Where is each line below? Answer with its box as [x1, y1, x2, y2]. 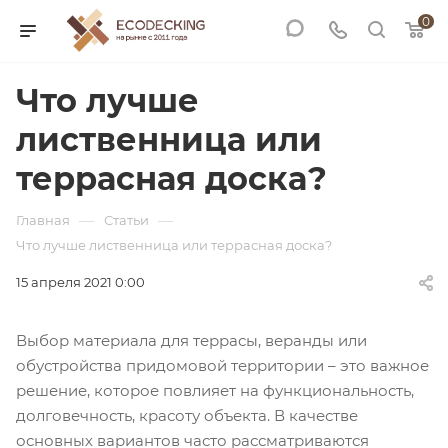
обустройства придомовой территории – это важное [16, 356, 429, 376]
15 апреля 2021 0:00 [16, 274, 145, 290]
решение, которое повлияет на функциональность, [16, 381, 414, 401]
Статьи [104, 212, 149, 228]
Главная [16, 212, 70, 228]
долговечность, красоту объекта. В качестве [16, 406, 358, 426]
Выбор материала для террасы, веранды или [16, 331, 367, 351]
